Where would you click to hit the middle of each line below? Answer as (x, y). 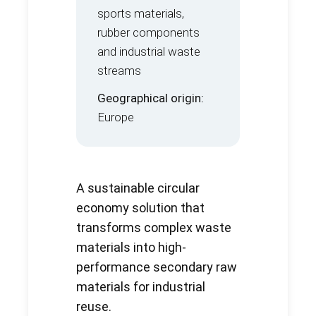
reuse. (94, 306)
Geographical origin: (151, 98)
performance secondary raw (157, 267)
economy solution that (140, 207)
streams (119, 70)
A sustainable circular (138, 188)
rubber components (148, 32)
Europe (116, 117)
